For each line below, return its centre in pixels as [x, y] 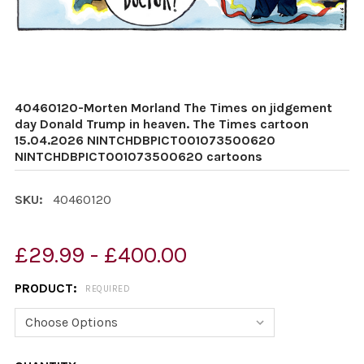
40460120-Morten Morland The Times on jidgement [173, 108]
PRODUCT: [48, 288]
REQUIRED [108, 289]
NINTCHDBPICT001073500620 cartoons [139, 156]
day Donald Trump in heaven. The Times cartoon [162, 124]
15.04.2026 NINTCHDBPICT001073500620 [145, 140]
